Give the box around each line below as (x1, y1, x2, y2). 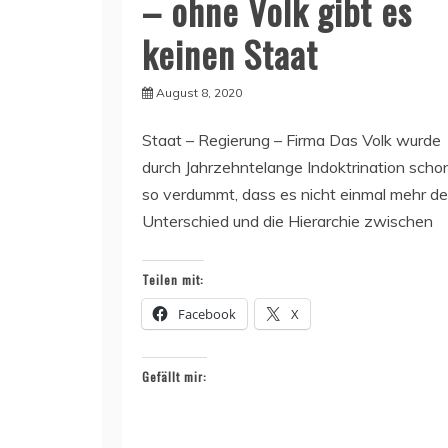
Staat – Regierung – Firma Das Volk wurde (142, 130, 441, 151)
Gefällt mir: (142, 368, 207, 386)
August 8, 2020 (156, 85, 242, 101)
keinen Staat (142, 27, 318, 81)
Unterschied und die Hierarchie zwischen (142, 211, 433, 232)
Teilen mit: (142, 271, 204, 289)
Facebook (178, 305, 236, 324)
